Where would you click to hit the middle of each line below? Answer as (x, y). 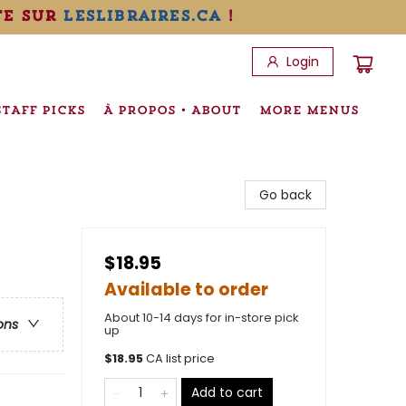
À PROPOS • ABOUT (172, 110)
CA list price (180, 358)
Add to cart (227, 392)
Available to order (186, 290)
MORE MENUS (309, 110)
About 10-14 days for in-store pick (202, 318)
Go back (285, 195)
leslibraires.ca (142, 15)
